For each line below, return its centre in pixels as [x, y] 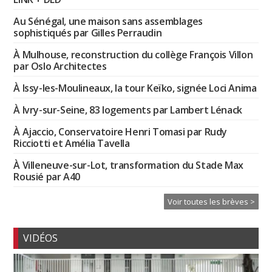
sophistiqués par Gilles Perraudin [88, 32]
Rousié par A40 [47, 176]
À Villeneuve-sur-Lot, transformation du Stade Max [128, 165]
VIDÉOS [41, 238]
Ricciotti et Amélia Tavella [72, 143]
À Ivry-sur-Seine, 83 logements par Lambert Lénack [128, 110]
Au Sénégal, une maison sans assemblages [108, 21]
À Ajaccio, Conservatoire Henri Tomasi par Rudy [120, 131]
